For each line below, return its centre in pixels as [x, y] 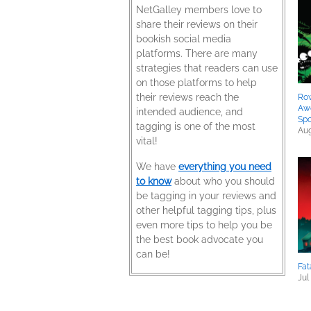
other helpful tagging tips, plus [206, 210]
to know [154, 181]
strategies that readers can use [207, 68]
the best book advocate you [200, 239]
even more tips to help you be [204, 225]
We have [157, 167]
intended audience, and [190, 112]
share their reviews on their [197, 24]
